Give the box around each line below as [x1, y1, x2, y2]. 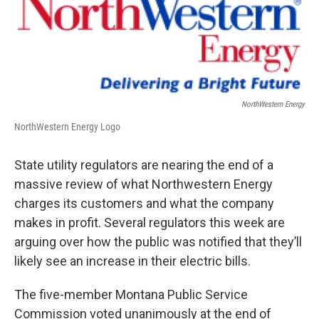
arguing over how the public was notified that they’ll [14, 234, 302, 250]
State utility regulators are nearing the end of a [14, 157, 273, 173]
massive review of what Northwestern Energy [14, 177, 273, 192]
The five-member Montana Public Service [14, 287, 248, 303]
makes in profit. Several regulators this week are [14, 215, 285, 231]
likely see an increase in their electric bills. [14, 253, 251, 269]
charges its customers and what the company [14, 196, 274, 211]
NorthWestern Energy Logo [14, 121, 120, 133]
